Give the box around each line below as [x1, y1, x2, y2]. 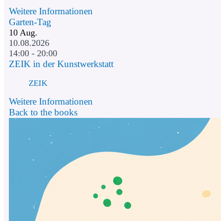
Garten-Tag [9, 17, 51, 28]
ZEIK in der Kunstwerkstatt [9, 59, 113, 70]
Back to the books [9, 107, 77, 118]
